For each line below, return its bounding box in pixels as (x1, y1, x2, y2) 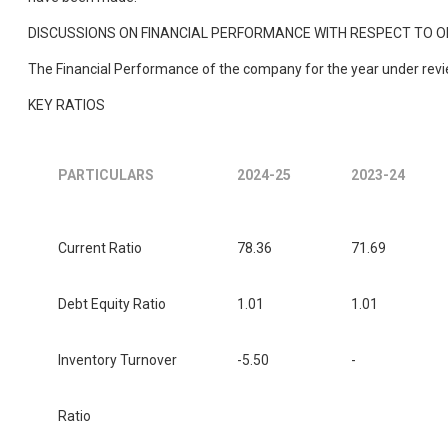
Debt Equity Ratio (58, 296, 166, 313)
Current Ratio (58, 240, 142, 257)
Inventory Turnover (58, 352, 177, 369)
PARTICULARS (58, 167, 154, 184)
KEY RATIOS (28, 97, 105, 114)
